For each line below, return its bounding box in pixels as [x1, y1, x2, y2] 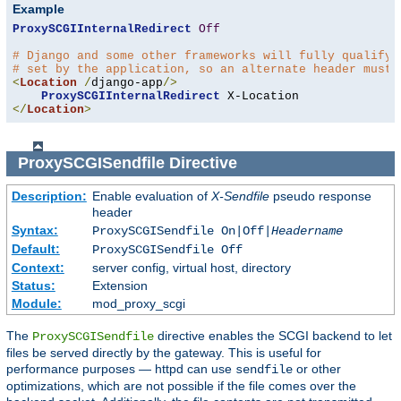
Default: [11, 241, 60, 256]
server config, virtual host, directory [91, 260, 291, 275]
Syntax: [11, 222, 58, 237]
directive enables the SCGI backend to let [154, 328, 392, 343]
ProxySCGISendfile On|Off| [91, 223, 271, 238]
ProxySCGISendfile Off [91, 242, 243, 257]
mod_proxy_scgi [91, 295, 185, 311]
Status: [11, 277, 55, 293]
